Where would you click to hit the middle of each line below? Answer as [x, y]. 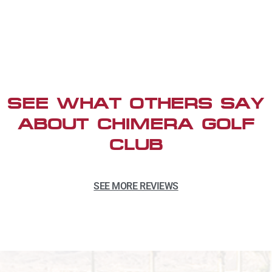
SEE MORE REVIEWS [136, 186]
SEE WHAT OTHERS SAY [136, 104]
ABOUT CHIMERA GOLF [136, 124]
